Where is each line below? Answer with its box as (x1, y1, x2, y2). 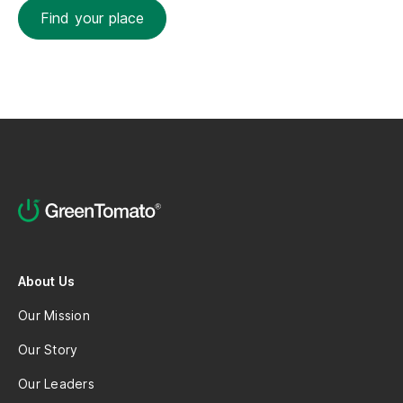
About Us (18, 273, 75, 290)
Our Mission (18, 308, 90, 324)
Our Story (18, 342, 78, 358)
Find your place (40, 9, 145, 28)
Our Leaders (18, 376, 94, 392)
